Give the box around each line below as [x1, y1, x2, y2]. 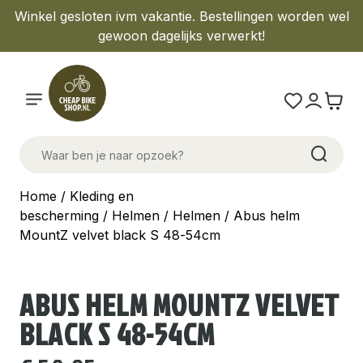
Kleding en [70, 188, 134, 204]
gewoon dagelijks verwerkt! [98, 28, 265, 44]
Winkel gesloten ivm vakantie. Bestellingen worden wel [14, 8, 349, 24]
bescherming [19, 207, 99, 224]
